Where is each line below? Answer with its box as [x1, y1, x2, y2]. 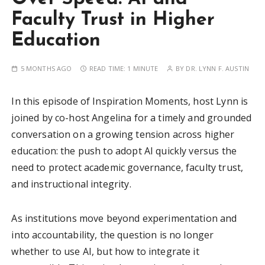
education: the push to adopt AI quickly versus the [11, 144, 237, 157]
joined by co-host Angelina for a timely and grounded [11, 111, 252, 124]
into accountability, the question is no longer [11, 228, 214, 241]
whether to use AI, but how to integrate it [11, 244, 199, 258]
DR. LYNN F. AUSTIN [186, 63, 250, 73]
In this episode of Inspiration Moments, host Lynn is [11, 94, 248, 108]
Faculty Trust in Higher [11, 10, 215, 30]
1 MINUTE [127, 63, 159, 73]
